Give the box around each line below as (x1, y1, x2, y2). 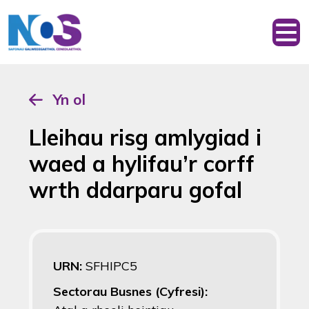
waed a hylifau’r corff (29, 150, 255, 177)
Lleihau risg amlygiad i (29, 123, 261, 151)
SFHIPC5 (86, 258, 137, 274)
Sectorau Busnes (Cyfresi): (53, 283, 208, 299)
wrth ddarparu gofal (29, 176, 242, 203)
